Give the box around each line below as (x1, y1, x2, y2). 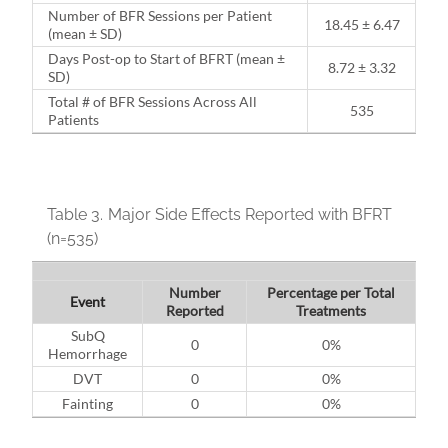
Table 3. (47, 204, 103, 224)
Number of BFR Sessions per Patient (48, 6, 272, 24)
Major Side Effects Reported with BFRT (108, 204, 392, 224)
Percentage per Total (267, 283, 395, 301)
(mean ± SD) (48, 24, 122, 42)
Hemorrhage (48, 344, 127, 362)
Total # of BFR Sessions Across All (48, 92, 257, 110)
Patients (48, 110, 99, 128)
